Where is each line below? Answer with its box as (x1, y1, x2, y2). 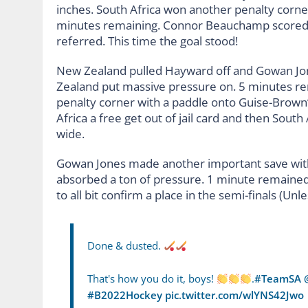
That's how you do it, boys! (87, 272, 217, 286)
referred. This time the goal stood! (56, 33, 241, 49)
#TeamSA (254, 272, 302, 286)
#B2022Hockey (87, 288, 162, 302)
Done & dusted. (87, 239, 164, 253)
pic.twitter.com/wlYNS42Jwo (165, 288, 304, 302)
